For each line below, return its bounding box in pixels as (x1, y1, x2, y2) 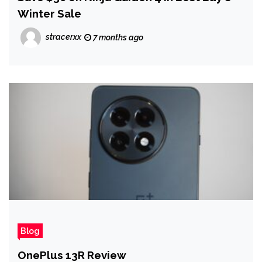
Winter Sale (18, 7, 81, 20)
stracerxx (46, 32, 81, 42)
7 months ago (91, 33, 143, 42)
